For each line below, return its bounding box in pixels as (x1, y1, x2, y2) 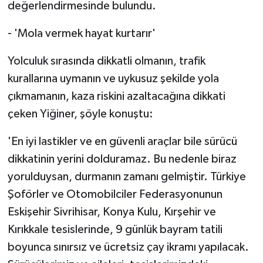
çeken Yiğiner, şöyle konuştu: (7, 108, 153, 120)
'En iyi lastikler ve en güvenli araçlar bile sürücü (7, 136, 237, 147)
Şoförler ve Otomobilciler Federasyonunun (7, 188, 222, 200)
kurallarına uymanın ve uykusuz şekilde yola (7, 73, 219, 85)
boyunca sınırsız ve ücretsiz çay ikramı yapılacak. (7, 241, 249, 253)
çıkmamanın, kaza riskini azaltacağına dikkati (7, 90, 225, 102)
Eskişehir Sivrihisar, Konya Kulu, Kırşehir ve (7, 206, 216, 218)
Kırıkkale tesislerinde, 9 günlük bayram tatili (7, 224, 222, 235)
